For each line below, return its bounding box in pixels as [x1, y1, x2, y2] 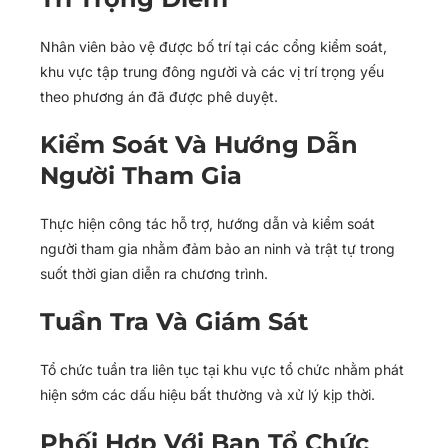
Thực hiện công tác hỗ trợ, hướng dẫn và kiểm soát [40, 215, 375, 232]
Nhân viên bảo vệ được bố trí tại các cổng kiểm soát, [40, 38, 387, 55]
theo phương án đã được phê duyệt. [40, 88, 278, 105]
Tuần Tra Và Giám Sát [40, 307, 308, 336]
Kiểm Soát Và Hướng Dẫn [40, 130, 358, 159]
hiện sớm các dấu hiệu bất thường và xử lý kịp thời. [40, 386, 375, 403]
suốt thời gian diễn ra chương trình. [40, 265, 268, 282]
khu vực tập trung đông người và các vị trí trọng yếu [40, 63, 384, 80]
